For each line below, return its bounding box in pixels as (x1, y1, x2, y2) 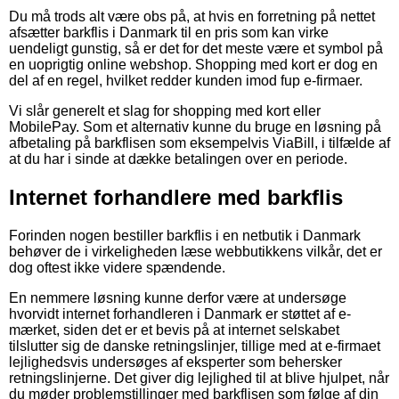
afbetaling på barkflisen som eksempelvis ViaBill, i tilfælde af (9, 135, 390, 151)
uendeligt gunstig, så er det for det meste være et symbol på (9, 41, 383, 57)
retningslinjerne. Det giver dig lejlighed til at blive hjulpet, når (9, 370, 389, 386)
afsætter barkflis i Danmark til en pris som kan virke (9, 25, 329, 41)
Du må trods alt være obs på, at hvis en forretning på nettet (9, 9, 375, 25)
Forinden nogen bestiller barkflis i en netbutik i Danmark (9, 227, 361, 243)
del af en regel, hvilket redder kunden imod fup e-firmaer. (9, 73, 362, 89)
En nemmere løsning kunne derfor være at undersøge (9, 289, 346, 305)
